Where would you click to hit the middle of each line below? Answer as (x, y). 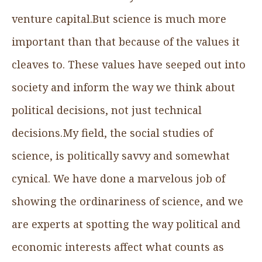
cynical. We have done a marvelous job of (118, 178)
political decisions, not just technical (107, 110)
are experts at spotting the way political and (126, 224)
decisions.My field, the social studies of (112, 132)
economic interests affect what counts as (118, 247)
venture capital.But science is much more (119, 18)
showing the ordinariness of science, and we (127, 201)
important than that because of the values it (126, 41)
